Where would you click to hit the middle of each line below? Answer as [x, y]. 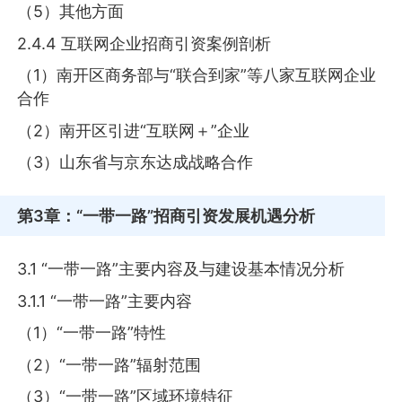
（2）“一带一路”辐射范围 [109, 364]
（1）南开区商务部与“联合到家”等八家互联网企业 [197, 75]
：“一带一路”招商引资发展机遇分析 [188, 215]
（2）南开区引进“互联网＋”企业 [134, 130]
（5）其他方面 [71, 12]
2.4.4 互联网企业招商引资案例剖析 [144, 43]
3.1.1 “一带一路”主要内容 [105, 301]
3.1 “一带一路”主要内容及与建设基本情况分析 [181, 269]
